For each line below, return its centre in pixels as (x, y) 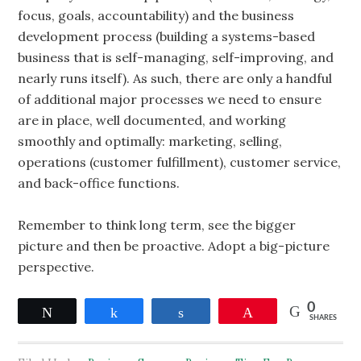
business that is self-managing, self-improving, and (176, 57)
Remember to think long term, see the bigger (157, 225)
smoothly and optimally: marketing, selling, (150, 141)
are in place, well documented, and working (152, 120)
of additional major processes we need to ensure (170, 99)
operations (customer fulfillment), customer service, (180, 162)
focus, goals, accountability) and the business (156, 15)
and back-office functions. (99, 183)
